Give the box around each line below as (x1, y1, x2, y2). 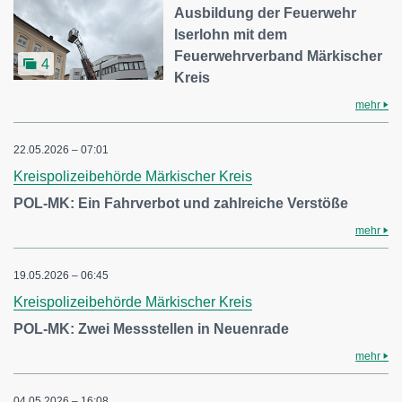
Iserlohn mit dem (174, 27, 288, 42)
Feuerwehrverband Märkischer (174, 48, 383, 64)
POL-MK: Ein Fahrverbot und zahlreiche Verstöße (13, 196, 348, 211)
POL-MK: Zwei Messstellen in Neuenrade (13, 321, 289, 336)
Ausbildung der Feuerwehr (174, 5, 357, 21)
